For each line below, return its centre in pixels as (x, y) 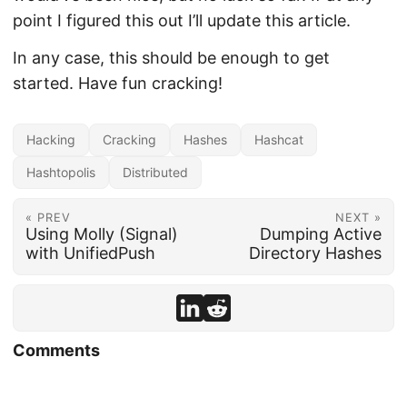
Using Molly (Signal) (101, 233)
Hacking (51, 140)
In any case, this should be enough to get (171, 58)
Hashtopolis (61, 173)
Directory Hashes (316, 253)
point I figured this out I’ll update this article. (182, 20)
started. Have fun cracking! (118, 84)
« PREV (48, 217)
